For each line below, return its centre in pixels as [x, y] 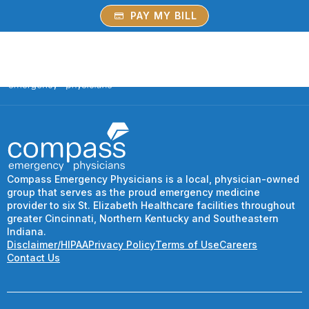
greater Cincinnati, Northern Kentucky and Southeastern [143, 219]
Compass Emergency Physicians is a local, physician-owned [153, 179]
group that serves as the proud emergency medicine [133, 192]
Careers [238, 245]
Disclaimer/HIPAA [48, 245]
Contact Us [33, 258]
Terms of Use [187, 245]
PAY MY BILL [163, 16]
